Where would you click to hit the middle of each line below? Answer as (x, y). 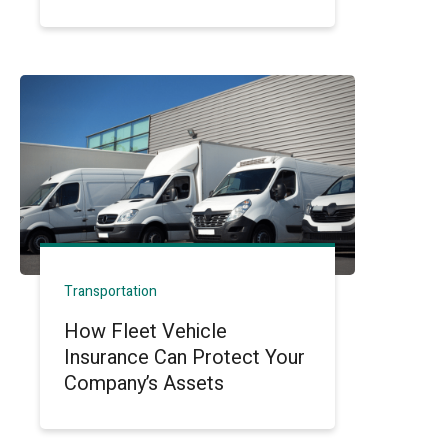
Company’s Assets (144, 383)
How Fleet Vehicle (146, 331)
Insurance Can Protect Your (185, 357)
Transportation (111, 291)
